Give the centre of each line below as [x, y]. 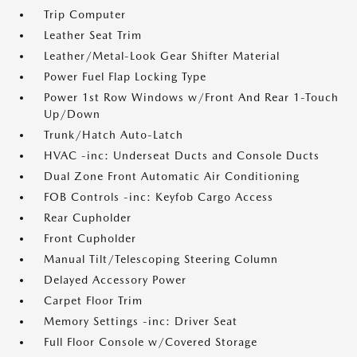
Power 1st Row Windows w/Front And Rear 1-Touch [191, 97]
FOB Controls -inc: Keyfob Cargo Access [159, 197]
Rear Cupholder [88, 218]
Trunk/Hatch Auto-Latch [114, 135]
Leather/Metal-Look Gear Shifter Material [162, 56]
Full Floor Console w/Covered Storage [151, 342]
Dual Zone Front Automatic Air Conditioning [172, 176]
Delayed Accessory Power [115, 280]
